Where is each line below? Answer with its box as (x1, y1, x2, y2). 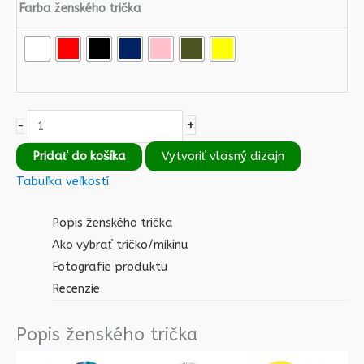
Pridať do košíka (32, 149, 126, 164)
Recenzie (51, 282, 100, 297)
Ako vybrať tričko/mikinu (51, 238, 188, 253)
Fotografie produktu (51, 260, 168, 275)
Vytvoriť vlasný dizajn (162, 149, 284, 164)
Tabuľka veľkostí (16, 175, 109, 189)
